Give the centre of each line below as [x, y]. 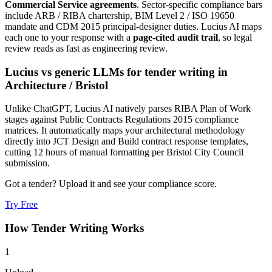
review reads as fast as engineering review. [86, 49]
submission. [27, 163]
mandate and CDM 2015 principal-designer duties [100, 27]
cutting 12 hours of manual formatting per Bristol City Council [124, 152]
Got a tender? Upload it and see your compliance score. [111, 184]
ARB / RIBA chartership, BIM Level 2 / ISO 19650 [134, 16]
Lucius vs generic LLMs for [75, 72]
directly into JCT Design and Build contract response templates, [127, 141]
